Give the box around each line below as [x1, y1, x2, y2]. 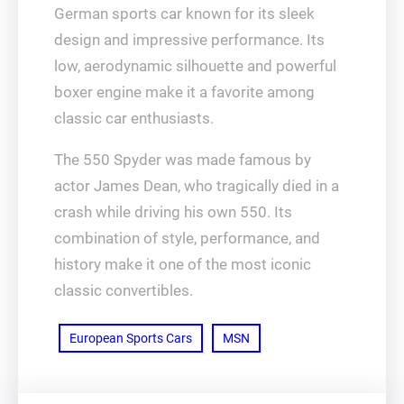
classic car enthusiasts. [54, 108, 214, 127]
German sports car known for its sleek [54, 4, 315, 23]
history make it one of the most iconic [54, 254, 311, 273]
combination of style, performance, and [54, 228, 320, 247]
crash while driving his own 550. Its [54, 202, 292, 221]
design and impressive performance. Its [54, 30, 325, 49]
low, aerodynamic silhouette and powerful [54, 56, 336, 75]
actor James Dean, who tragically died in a [54, 176, 339, 195]
